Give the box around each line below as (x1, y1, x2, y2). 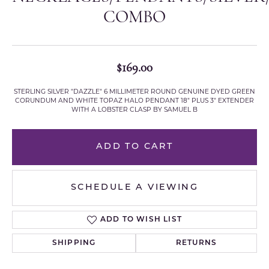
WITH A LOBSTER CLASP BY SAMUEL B (71, 107, 198, 114)
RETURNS (175, 240, 217, 247)
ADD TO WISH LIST (100, 216, 183, 224)
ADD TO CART (95, 142, 174, 152)
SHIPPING (52, 240, 96, 247)
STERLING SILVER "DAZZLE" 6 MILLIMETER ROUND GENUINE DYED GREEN (14, 89, 255, 96)
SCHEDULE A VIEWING (70, 183, 199, 193)
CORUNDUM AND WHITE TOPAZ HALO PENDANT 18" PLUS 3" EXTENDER (15, 98, 254, 105)
